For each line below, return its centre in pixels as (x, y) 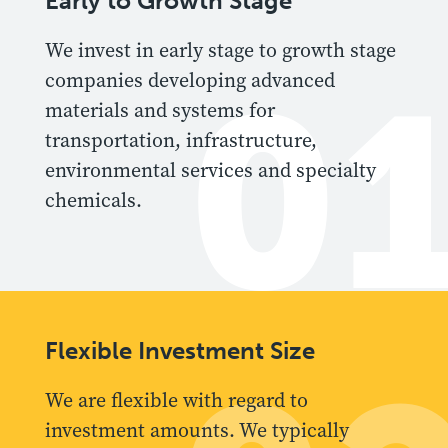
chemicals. (93, 200)
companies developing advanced (190, 80)
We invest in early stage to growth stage (220, 50)
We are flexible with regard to (176, 400)
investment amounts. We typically (197, 430)
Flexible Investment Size (180, 350)
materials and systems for (160, 110)
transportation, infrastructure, (181, 140)
